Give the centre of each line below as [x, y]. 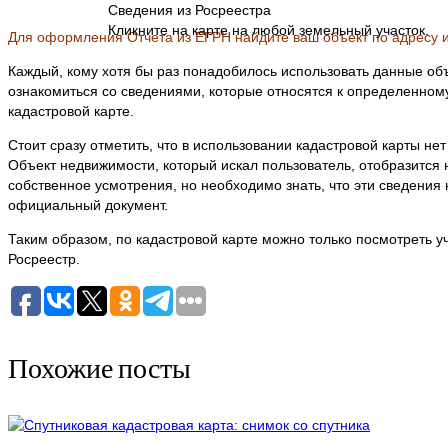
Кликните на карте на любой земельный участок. [268, 30]
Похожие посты [99, 367]
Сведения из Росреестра [189, 10]
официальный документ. [88, 205]
